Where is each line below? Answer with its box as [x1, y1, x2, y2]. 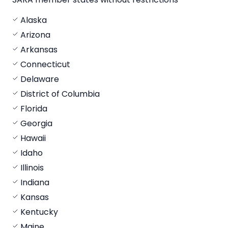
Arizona [20, 28, 50, 41]
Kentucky [20, 206, 58, 218]
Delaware [20, 73, 59, 85]
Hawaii [20, 132, 46, 144]
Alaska [20, 14, 47, 26]
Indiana [20, 176, 49, 188]
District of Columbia [20, 88, 100, 100]
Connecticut [20, 58, 70, 70]
